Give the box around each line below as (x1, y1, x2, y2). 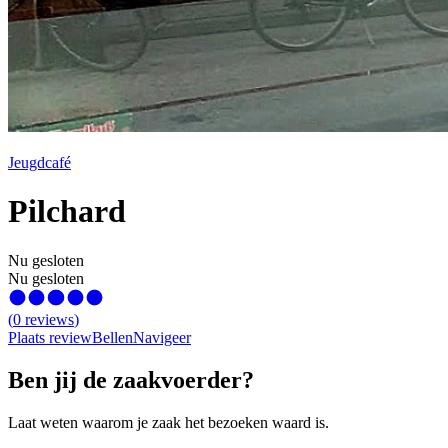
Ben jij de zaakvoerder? (8, 366, 254, 393)
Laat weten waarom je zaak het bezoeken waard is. (8, 413, 329, 431)
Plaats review (8, 328, 92, 346)
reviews (25, 310, 74, 328)
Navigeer (133, 328, 191, 346)
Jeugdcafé (8, 153, 71, 171)
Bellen (92, 328, 133, 346)
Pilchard (8, 193, 126, 230)
